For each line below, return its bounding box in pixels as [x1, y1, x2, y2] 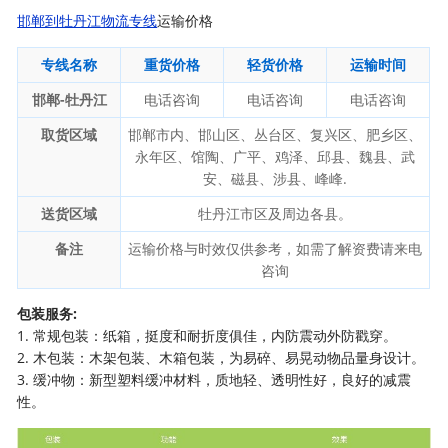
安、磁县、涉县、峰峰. [203, 169, 348, 188]
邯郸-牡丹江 [31, 90, 107, 109]
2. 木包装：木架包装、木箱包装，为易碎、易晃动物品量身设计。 [17, 348, 426, 367]
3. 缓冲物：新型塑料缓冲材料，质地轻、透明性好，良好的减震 [17, 370, 412, 389]
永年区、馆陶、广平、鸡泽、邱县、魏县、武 [135, 147, 416, 166]
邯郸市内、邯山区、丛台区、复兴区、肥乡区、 [128, 125, 423, 144]
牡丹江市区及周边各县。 [198, 204, 353, 223]
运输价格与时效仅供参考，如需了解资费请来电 [128, 239, 423, 258]
